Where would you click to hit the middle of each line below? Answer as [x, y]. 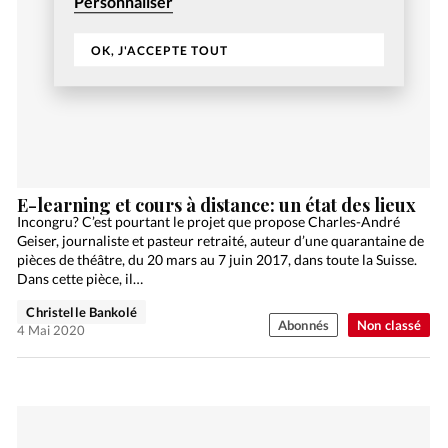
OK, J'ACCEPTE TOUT [159, 51]
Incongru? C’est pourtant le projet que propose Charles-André [209, 222]
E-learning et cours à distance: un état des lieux [217, 205]
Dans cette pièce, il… [80, 279]
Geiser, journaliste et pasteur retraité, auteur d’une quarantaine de [221, 241]
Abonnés [303, 325]
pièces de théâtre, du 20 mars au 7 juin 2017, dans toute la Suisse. [217, 260]
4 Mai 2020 [51, 330]
